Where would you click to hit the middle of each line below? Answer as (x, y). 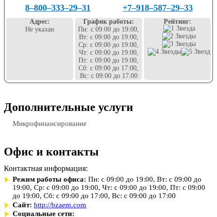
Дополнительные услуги (69, 107)
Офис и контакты (51, 152)
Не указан (40, 29)
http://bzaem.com (60, 205)
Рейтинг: (177, 22)
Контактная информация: (46, 168)
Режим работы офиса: (49, 179)
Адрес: (40, 22)
